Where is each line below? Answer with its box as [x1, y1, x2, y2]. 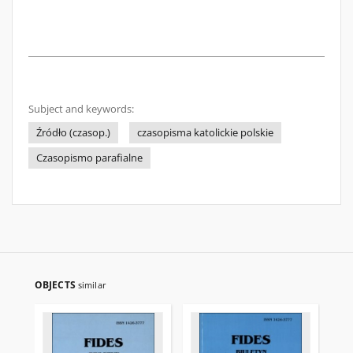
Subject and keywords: [28, 102, 134, 116]
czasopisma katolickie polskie [137, 126, 273, 139]
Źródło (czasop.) [36, 126, 110, 139]
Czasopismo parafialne [36, 151, 143, 165]
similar [77, 279, 106, 291]
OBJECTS [35, 278, 78, 292]
